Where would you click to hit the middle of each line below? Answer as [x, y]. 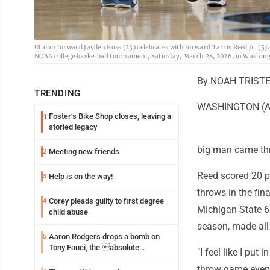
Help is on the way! [81, 177]
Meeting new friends [84, 152]
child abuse [68, 212]
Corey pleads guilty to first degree [106, 201]
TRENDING [58, 94]
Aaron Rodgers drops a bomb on [104, 237]
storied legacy [73, 127]
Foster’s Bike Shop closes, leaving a [110, 116]
